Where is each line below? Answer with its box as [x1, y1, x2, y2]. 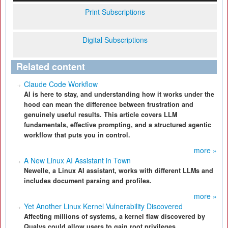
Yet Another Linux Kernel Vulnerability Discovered [24, 201, 183, 211]
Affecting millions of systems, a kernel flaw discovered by [24, 212, 205, 221]
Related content [16, 60, 85, 73]
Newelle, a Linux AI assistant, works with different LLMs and [24, 166, 213, 175]
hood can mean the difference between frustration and [24, 100, 193, 109]
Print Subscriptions [85, 7, 145, 17]
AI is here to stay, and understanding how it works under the [24, 90, 214, 99]
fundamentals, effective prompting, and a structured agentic [24, 120, 211, 129]
